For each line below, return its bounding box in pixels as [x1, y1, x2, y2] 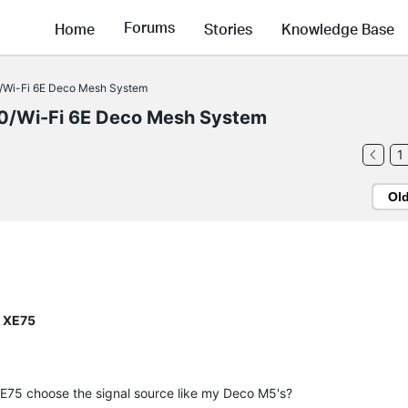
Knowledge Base [281, 18, 394, 38]
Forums [124, 17, 175, 37]
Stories [204, 18, 252, 38]
